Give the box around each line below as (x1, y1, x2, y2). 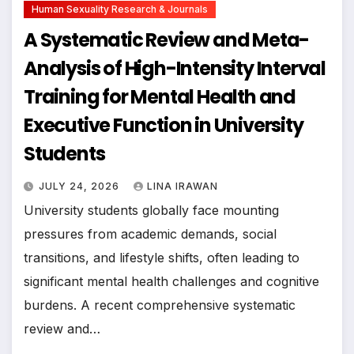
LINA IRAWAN (147, 179, 218, 192)
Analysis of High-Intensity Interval (24, 55, 326, 81)
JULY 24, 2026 (39, 179, 122, 192)
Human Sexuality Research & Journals (32, 2, 208, 15)
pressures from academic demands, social (24, 225, 277, 242)
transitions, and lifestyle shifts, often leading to (24, 249, 299, 265)
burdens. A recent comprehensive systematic (24, 296, 296, 313)
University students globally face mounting (24, 201, 279, 218)
